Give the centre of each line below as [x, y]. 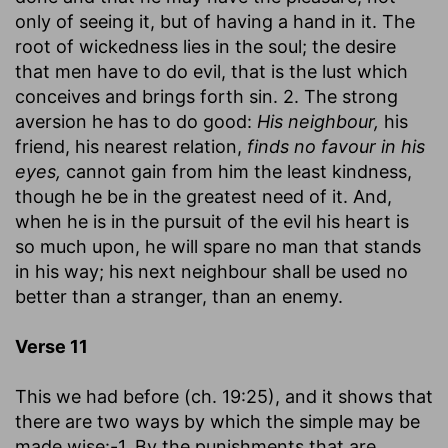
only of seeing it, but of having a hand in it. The [215, 21]
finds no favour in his [336, 146]
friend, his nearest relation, [131, 146]
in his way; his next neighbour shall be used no [211, 271]
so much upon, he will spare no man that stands [218, 246]
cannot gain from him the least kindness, [236, 171]
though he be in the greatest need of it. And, [203, 196]
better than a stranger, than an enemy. [179, 296]
